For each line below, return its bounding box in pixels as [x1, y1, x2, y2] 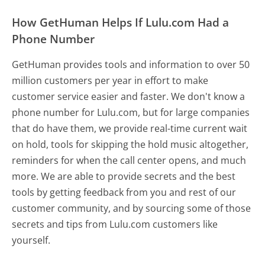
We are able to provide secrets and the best [41, 169, 236, 183]
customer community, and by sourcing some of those [12, 201, 251, 215]
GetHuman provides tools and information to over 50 [12, 57, 250, 71]
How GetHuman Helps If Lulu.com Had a [12, 14, 230, 30]
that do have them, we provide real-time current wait [12, 121, 248, 135]
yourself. [12, 233, 51, 247]
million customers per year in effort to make [12, 73, 209, 87]
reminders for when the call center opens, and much [12, 153, 247, 167]
